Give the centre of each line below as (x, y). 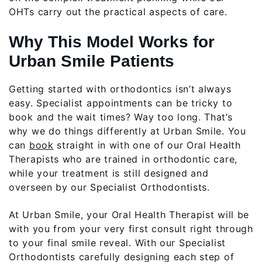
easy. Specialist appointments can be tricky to (121, 103)
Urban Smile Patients (92, 61)
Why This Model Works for (112, 42)
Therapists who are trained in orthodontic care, (123, 159)
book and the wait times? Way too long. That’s (121, 117)
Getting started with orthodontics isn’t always (120, 89)
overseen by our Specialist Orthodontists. (109, 187)
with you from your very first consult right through (131, 228)
